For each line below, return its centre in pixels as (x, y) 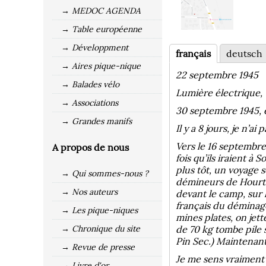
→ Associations (90, 103)
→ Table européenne (102, 29)
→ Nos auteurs (89, 192)
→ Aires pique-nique (101, 66)
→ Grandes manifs (96, 121)
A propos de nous (91, 147)
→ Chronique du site (101, 229)
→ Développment (95, 47)
